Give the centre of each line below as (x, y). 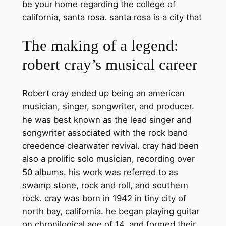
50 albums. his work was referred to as (100, 172)
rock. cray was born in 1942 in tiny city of (104, 199)
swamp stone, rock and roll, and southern (105, 185)
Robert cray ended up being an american (103, 94)
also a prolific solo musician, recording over (108, 159)
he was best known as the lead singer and (106, 120)
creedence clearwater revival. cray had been (110, 146)
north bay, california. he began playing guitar (110, 212)
